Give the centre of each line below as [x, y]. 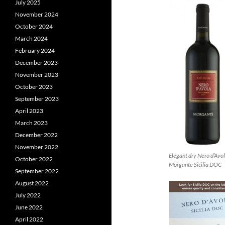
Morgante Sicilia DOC [195, 164]
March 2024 [31, 38]
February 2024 [35, 50]
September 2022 [37, 171]
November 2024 [37, 14]
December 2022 [36, 135]
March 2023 [31, 123]
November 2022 [37, 147]
